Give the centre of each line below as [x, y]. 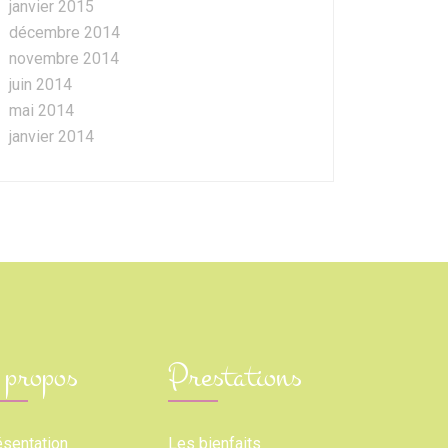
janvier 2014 [51, 136]
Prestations [235, 376]
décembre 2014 [64, 32]
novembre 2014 [64, 58]
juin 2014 [40, 84]
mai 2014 [41, 110]
